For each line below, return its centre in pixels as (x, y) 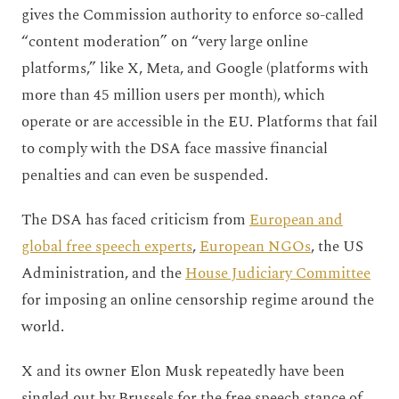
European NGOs (255, 246)
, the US (337, 246)
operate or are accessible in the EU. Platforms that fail (199, 122)
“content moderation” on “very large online (165, 41)
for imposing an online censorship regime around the (198, 300)
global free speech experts (107, 246)
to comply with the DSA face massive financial (175, 148)
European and (296, 220)
